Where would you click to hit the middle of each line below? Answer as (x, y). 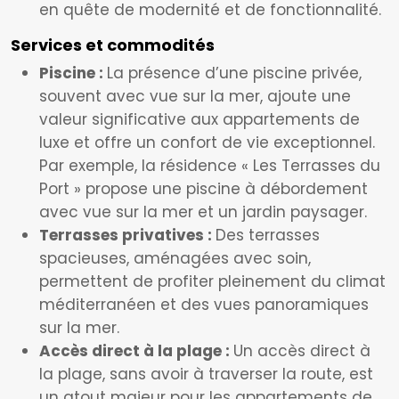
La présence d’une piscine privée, (234, 73)
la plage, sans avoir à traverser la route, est (206, 374)
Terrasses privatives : (127, 235)
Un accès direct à (302, 351)
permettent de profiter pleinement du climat (212, 281)
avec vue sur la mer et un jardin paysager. (203, 212)
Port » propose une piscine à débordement (204, 189)
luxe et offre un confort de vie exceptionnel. (207, 142)
